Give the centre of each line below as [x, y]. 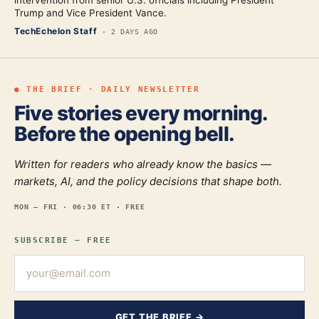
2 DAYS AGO [135, 32]
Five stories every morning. [141, 113]
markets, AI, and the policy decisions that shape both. [148, 181]
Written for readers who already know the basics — [143, 164]
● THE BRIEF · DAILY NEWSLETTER [107, 89]
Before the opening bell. [124, 134]
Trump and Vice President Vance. [90, 13]
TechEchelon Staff [56, 31]
